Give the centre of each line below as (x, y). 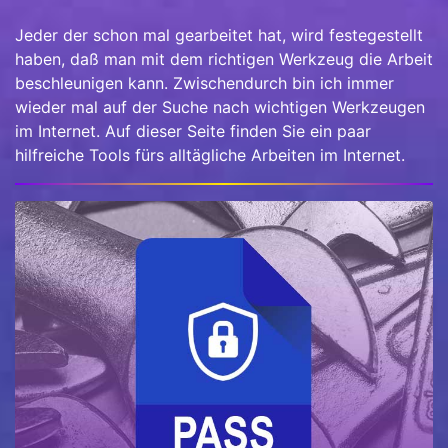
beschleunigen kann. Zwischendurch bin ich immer (204, 83)
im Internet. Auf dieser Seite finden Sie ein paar (193, 131)
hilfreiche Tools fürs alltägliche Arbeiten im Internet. (210, 155)
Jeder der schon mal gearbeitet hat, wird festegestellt (219, 35)
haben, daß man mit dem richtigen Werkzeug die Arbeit (224, 59)
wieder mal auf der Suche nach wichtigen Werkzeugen (220, 107)
